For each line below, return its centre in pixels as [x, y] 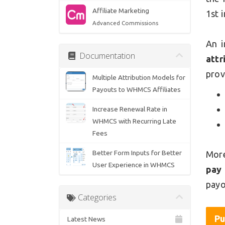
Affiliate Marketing [121, 11]
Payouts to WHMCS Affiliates [136, 90]
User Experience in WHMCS [133, 165]
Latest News [86, 219]
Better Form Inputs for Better [137, 153]
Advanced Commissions [125, 23]
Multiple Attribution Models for [139, 78]
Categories [96, 197]
